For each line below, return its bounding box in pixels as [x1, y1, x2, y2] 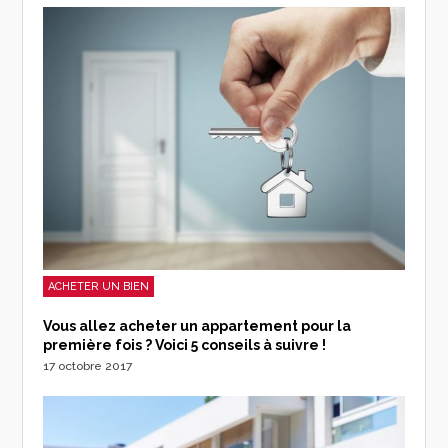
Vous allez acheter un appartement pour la [43, 317, 352, 334]
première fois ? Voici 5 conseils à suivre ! [43, 336, 327, 353]
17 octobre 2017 [43, 358, 133, 373]
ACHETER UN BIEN [48, 279, 150, 293]
